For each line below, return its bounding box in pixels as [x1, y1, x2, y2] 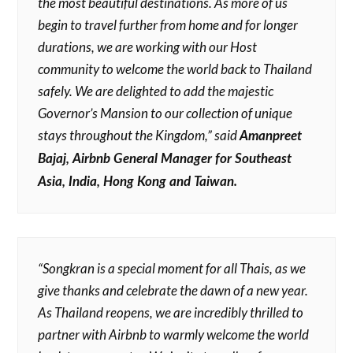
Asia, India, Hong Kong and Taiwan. [38, 174, 238, 188]
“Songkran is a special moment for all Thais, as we [38, 259, 307, 277]
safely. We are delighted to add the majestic [38, 82, 274, 99]
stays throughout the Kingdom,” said [38, 126, 240, 143]
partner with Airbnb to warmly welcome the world [38, 325, 310, 343]
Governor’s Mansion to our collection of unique [38, 104, 293, 121]
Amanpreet [240, 128, 303, 143]
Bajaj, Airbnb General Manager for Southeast [38, 151, 292, 165]
